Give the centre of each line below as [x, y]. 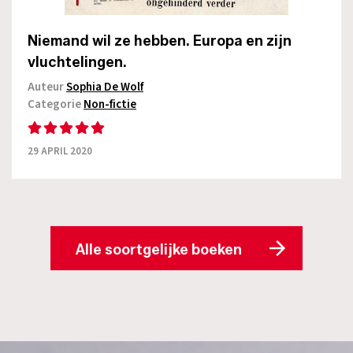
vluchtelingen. [77, 63]
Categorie [56, 105]
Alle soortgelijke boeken [159, 250]
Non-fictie [110, 105]
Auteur [47, 87]
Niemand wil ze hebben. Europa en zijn [160, 41]
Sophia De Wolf [105, 87]
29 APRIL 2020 [60, 152]
